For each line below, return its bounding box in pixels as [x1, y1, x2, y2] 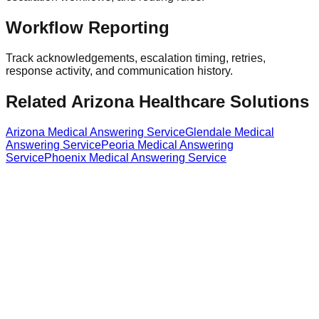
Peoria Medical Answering [101, 139, 234, 152]
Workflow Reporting [6, 18, 169, 38]
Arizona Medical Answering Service [6, 126, 185, 139]
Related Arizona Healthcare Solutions [6, 92, 309, 112]
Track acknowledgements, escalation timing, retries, [6, 52, 266, 65]
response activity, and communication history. [6, 65, 233, 78]
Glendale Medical [185, 126, 274, 139]
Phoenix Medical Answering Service [44, 152, 226, 164]
